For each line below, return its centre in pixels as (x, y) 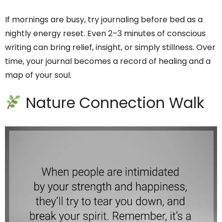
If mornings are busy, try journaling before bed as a (104, 20)
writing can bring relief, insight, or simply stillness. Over (110, 48)
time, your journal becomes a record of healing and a (108, 61)
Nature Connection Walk (113, 103)
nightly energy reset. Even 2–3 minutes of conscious (105, 34)
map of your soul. (38, 75)
